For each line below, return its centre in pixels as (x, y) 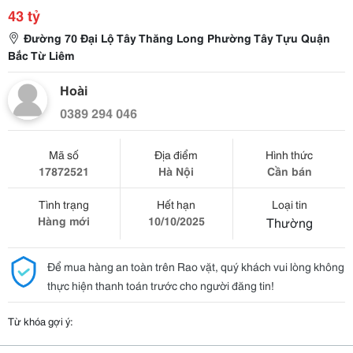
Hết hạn (176, 204)
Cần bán (289, 171)
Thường (289, 222)
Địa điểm (176, 154)
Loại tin (289, 204)
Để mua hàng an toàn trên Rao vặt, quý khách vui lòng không (196, 266)
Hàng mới (63, 221)
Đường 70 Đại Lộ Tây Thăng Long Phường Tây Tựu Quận (177, 38)
